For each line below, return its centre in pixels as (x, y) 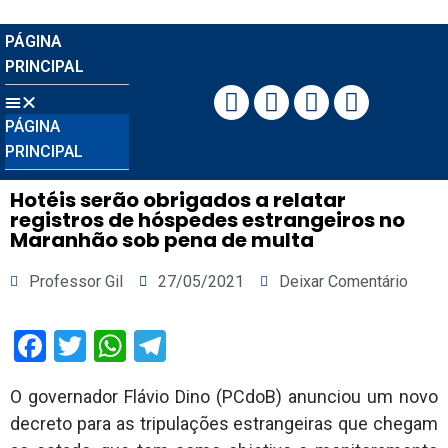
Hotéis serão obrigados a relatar (178, 200)
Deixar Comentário (343, 281)
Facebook (112, 346)
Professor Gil (76, 281)
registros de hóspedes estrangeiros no (207, 220)
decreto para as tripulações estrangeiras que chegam (224, 423)
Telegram (230, 346)
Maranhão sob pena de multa (162, 240)
